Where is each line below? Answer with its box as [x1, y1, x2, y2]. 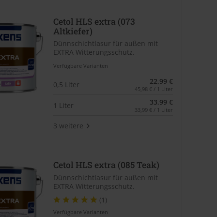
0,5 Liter [53, 79, 79, 89]
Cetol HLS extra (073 [53, 15, 135, 27]
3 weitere [53, 121, 83, 130]
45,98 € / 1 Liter [135, 85, 173, 93]
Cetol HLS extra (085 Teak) [53, 159, 159, 171]
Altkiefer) [53, 25, 93, 37]
